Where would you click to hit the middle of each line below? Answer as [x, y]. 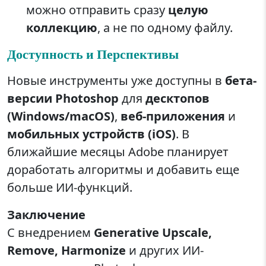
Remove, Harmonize [66, 250]
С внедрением [50, 232]
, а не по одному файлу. [165, 28]
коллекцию [62, 28]
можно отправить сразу [97, 10]
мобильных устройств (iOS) [91, 134]
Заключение [46, 214]
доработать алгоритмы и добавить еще [123, 169]
